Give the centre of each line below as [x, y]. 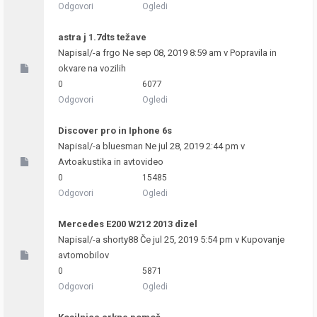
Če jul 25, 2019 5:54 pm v [190, 240]
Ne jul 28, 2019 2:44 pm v [194, 146]
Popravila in [253, 53]
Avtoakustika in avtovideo [111, 162]
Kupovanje [263, 240]
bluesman [123, 146]
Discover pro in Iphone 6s [115, 131]
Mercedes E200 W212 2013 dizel [128, 224]
